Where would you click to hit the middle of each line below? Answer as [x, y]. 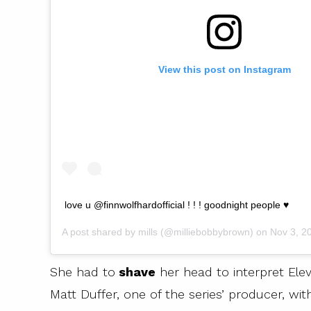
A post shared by [100, 232]
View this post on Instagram [224, 70]
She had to [83, 271]
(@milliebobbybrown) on [214, 232]
